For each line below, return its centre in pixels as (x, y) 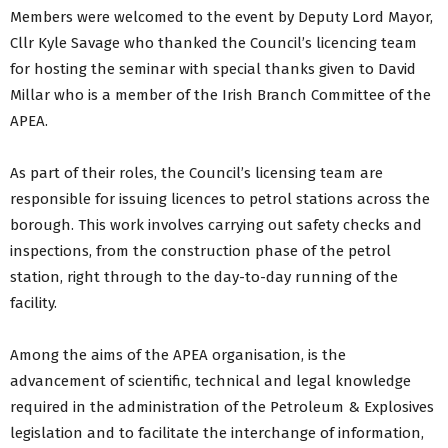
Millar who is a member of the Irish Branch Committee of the (220, 94)
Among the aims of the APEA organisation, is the (178, 354)
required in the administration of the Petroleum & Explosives (222, 406)
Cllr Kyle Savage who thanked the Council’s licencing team (213, 42)
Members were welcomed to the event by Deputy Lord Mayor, (221, 16)
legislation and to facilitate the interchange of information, (217, 432)
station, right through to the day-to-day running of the (204, 276)
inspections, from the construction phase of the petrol (200, 250)
